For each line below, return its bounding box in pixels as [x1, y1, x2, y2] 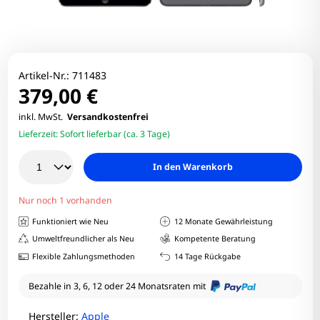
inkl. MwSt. [18, 110, 67, 123]
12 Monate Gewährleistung [174, 216, 273, 226]
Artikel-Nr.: [18, 68, 72, 82]
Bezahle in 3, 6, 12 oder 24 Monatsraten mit [28, 280, 206, 293]
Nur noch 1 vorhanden [18, 194, 112, 206]
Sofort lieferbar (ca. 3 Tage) [59, 127, 170, 140]
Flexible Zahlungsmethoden [32, 251, 136, 261]
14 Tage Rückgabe [174, 251, 241, 261]
